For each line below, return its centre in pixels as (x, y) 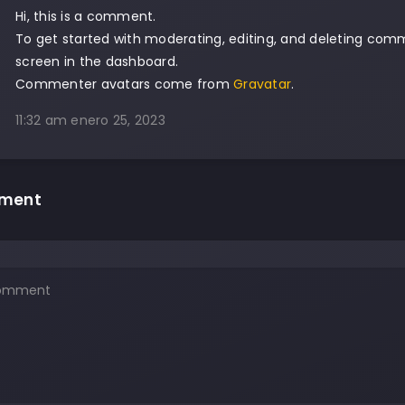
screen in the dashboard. (97, 61)
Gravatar (262, 84)
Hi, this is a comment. (86, 16)
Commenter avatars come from (124, 84)
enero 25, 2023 (118, 120)
